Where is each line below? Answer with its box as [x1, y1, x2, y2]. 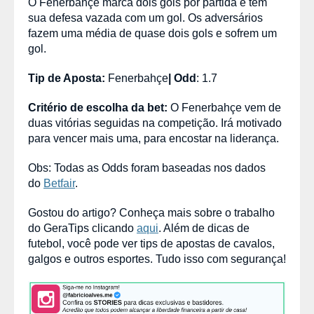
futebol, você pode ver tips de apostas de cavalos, [28, 238, 275, 250]
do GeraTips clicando [28, 222, 137, 234]
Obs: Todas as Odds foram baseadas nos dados [28, 162, 266, 174]
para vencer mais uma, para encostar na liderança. [28, 132, 279, 144]
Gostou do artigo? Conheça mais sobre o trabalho [28, 207, 275, 219]
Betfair [43, 177, 75, 189]
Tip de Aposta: [28, 72, 105, 84]
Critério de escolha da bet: [28, 102, 170, 114]
